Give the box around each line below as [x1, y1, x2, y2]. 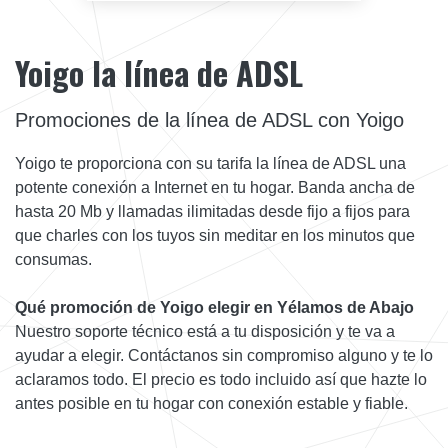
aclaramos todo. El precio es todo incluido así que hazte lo [15, 370, 427, 388]
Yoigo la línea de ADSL [15, 48, 303, 96]
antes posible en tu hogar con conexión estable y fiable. [15, 394, 408, 412]
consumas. [15, 250, 92, 268]
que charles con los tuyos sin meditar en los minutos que [15, 226, 415, 244]
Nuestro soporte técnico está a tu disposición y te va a [15, 322, 395, 340]
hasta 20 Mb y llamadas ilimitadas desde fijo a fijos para [15, 202, 410, 220]
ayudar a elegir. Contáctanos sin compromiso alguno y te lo [15, 346, 433, 364]
